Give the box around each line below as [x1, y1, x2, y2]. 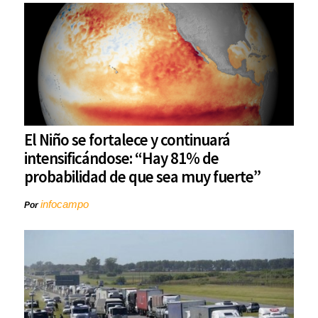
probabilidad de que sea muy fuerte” [24, 166, 261, 187]
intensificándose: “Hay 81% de [24, 148, 219, 169]
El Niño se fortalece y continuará [24, 129, 230, 150]
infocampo [40, 198, 89, 211]
